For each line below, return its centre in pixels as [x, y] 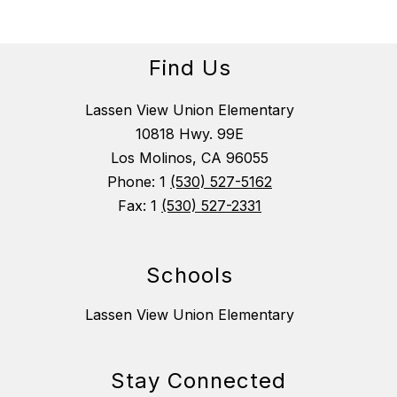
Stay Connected [198, 381]
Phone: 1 [139, 182]
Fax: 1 [140, 206]
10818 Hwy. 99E [190, 134]
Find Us [190, 68]
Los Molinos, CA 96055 [190, 158]
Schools [190, 276]
